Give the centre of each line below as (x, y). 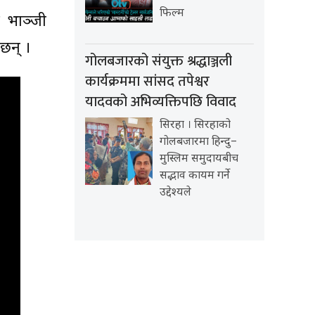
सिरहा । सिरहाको (195, 126)
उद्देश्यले (175, 193)
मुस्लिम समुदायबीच (199, 160)
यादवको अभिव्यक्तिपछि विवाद (161, 102)
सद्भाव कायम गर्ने (195, 176)
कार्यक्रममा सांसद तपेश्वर (147, 82)
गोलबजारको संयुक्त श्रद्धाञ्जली (159, 62)
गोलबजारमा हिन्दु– (198, 143)
